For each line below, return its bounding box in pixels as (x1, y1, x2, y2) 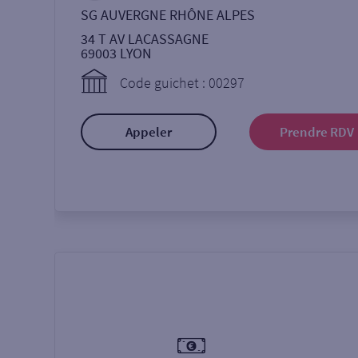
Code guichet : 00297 (120, 74, 245, 93)
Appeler (125, 123, 172, 141)
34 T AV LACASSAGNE (81, 30, 209, 48)
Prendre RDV (280, 123, 355, 141)
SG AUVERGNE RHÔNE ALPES (81, 6, 255, 24)
